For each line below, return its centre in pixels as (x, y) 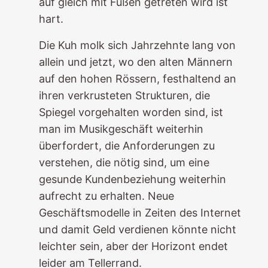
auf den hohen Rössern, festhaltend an (137, 79)
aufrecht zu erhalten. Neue (106, 196)
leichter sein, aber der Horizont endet (133, 246)
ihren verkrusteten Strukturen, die (124, 95)
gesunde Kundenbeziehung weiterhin (132, 179)
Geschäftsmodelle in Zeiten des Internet (140, 213)
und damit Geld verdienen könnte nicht (137, 229)
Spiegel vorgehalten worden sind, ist (131, 112)
